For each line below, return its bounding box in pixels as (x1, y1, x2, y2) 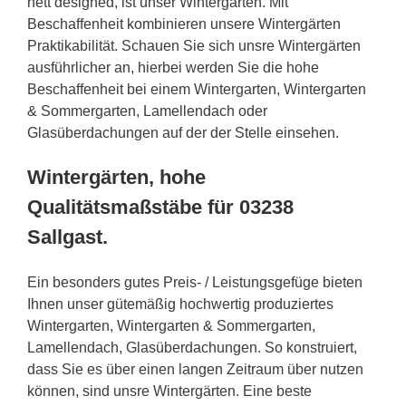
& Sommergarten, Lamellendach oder (27, 102, 267, 119)
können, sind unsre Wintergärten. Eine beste (27, 382, 312, 399)
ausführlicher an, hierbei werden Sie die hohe (27, 59, 319, 75)
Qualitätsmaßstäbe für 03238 (27, 195, 294, 218)
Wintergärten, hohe (27, 165, 206, 188)
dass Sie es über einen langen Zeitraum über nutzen (27, 361, 363, 377)
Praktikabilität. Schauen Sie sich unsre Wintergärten (27, 37, 361, 53)
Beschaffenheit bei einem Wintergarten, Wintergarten (27, 81, 366, 97)
